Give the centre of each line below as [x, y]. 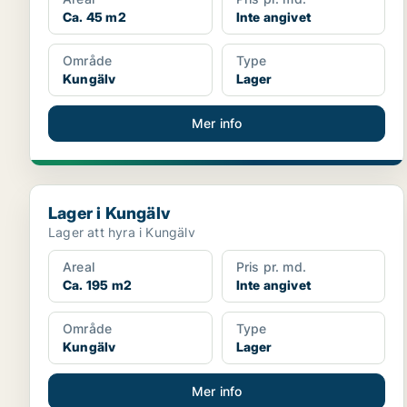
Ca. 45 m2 [94, 17]
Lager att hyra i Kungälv [122, 232]
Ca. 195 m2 [97, 285]
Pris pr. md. [271, 267]
